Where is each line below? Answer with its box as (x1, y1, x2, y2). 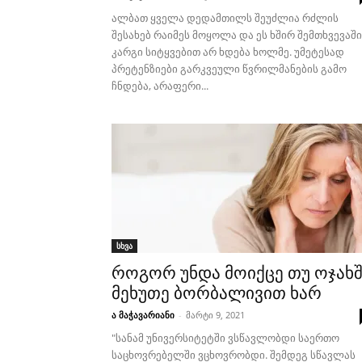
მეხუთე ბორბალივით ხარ (112, 284, 322, 303)
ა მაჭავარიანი (112, 309, 175, 321)
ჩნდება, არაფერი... (112, 78, 208, 93)
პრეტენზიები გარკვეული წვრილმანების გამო (112, 61, 347, 76)
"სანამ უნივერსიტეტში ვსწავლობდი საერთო (112, 330, 339, 345)
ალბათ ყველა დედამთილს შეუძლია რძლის (112, 11, 339, 25)
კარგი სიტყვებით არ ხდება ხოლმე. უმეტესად (112, 44, 344, 59)
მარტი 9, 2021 (186, 309, 245, 321)
